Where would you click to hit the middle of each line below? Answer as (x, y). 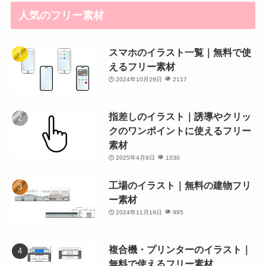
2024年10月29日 (139, 80)
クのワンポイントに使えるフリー (180, 130)
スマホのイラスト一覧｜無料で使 (180, 53)
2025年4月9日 (136, 157)
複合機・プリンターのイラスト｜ (180, 249)
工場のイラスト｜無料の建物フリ (180, 185)
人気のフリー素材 (61, 16)
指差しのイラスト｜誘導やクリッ (180, 116)
